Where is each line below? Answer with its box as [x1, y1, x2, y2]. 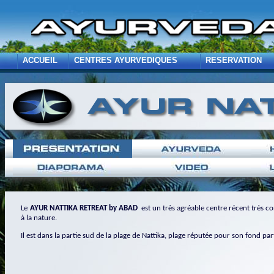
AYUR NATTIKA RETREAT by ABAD [29, 204, 141, 212]
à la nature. [21, 214, 57, 222]
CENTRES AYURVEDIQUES [74, 56, 178, 65]
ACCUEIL [23, 56, 58, 65]
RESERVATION [206, 56, 262, 65]
